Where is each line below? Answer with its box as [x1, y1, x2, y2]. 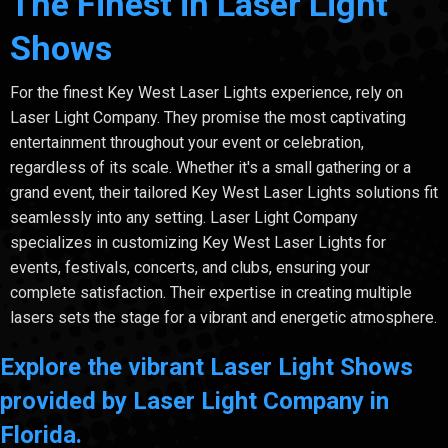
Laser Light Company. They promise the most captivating [10, 107, 406, 127]
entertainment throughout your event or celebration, [10, 132, 364, 152]
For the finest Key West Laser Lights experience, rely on [10, 82, 403, 102]
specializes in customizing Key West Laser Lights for [10, 232, 386, 252]
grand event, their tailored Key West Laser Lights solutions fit [10, 182, 438, 202]
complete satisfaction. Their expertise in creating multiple [10, 282, 412, 302]
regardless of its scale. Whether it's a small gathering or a [10, 157, 411, 177]
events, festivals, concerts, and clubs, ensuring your [10, 257, 370, 277]
